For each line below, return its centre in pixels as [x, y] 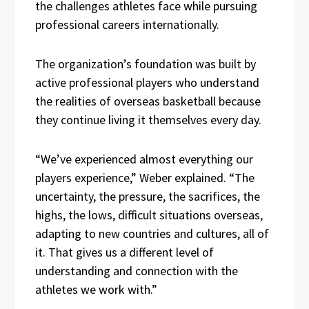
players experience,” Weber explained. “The [145, 177]
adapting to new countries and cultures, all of [152, 233]
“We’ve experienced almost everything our [144, 159]
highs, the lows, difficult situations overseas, [149, 215]
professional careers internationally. [127, 24]
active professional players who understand [147, 82]
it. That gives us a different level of [124, 252]
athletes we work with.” [96, 289]
